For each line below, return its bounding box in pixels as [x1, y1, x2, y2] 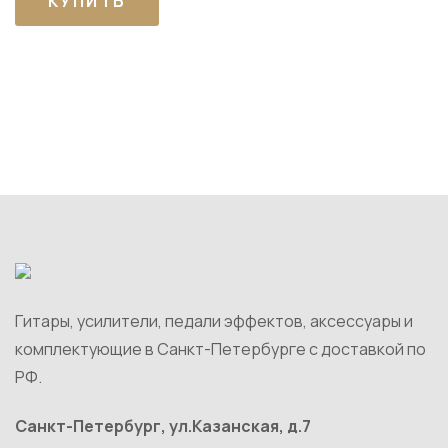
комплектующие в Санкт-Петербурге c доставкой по [15, 338, 426, 360]
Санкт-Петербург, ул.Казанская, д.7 [15, 414, 311, 437]
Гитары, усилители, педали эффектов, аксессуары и [15, 310, 413, 332]
